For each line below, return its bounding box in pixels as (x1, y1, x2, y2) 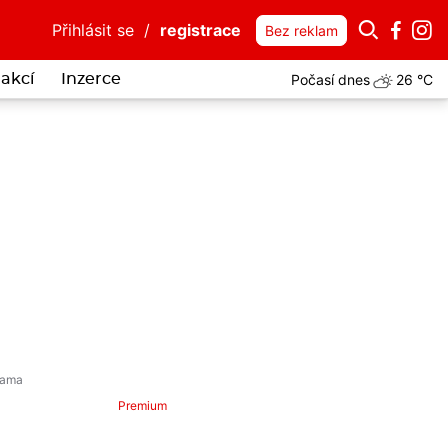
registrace (160, 20, 241, 40)
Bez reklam (265, 22, 338, 39)
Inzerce (60, 71, 121, 87)
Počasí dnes (291, 70, 370, 88)
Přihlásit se (52, 20, 134, 40)
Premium (118, 398, 168, 413)
